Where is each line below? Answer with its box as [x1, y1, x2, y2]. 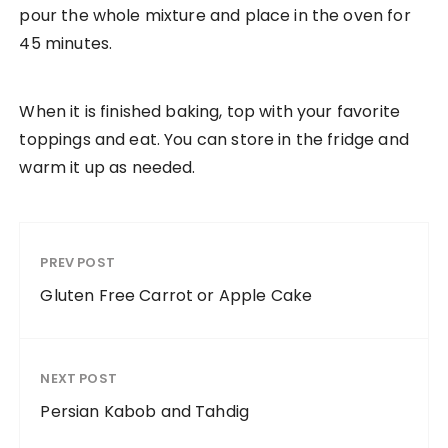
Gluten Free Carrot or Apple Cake [40, 284, 313, 308]
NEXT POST [40, 369, 117, 389]
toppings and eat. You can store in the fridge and [19, 128, 409, 152]
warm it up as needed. [19, 156, 196, 180]
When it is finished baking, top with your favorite [19, 100, 400, 124]
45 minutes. [19, 32, 113, 56]
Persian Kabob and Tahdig [40, 400, 250, 424]
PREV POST [40, 253, 115, 273]
